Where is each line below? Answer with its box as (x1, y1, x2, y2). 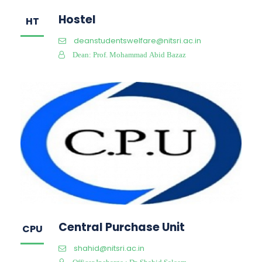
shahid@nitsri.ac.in (74, 242, 144, 254)
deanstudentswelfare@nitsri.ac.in (74, 35, 201, 46)
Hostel (58, 11, 96, 27)
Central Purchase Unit (58, 219, 185, 235)
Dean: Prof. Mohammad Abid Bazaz (73, 50, 186, 58)
